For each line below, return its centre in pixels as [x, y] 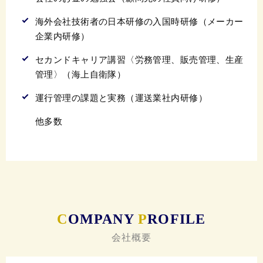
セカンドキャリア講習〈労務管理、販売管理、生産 [139, 59]
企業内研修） [63, 36]
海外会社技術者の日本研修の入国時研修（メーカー [139, 21]
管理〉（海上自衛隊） [81, 74]
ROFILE [177, 219]
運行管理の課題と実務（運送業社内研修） [121, 97]
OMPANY [103, 219]
